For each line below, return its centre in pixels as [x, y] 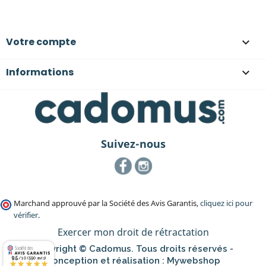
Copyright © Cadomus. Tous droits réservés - [133, 248]
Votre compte [41, 42]
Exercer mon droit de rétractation [133, 232]
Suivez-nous [133, 144]
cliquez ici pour [226, 203]
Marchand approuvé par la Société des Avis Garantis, [107, 203]
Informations [40, 72]
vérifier [26, 215]
